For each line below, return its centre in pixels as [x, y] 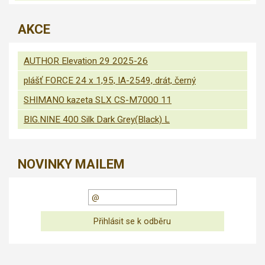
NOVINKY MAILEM [71, 164]
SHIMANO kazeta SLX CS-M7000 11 [98, 100]
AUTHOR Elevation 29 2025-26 [86, 61]
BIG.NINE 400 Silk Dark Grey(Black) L [97, 120]
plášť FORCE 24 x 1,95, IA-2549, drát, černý [110, 81]
